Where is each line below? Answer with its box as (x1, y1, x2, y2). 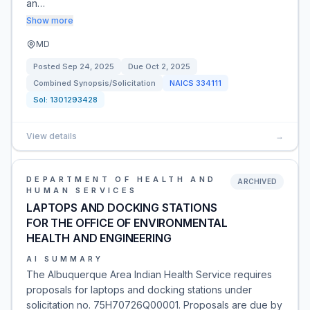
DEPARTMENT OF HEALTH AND (26, 174, 217, 184)
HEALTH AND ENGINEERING (26, 231, 172, 245)
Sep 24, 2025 (62, 62, 114, 71)
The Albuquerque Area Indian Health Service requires (26, 268, 272, 280)
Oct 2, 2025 (145, 62, 190, 71)
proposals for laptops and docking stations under (26, 284, 252, 295)
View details (26, 131, 77, 141)
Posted (33, 62, 62, 71)
